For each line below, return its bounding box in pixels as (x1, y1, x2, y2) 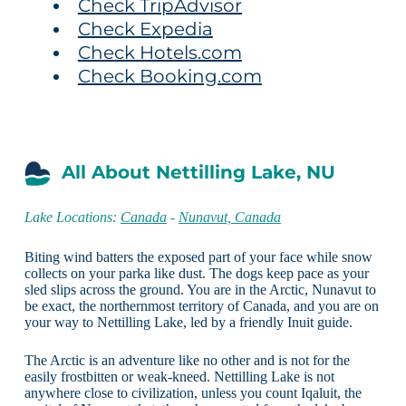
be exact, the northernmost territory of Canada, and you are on (24, 297, 379, 314)
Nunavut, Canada (178, 208, 281, 225)
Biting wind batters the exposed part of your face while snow (24, 248, 372, 265)
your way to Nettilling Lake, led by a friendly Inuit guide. (24, 314, 353, 330)
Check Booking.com (77, 64, 262, 87)
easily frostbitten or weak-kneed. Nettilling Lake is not (24, 368, 334, 384)
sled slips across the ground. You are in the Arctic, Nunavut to (24, 281, 376, 297)
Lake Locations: (24, 208, 121, 225)
